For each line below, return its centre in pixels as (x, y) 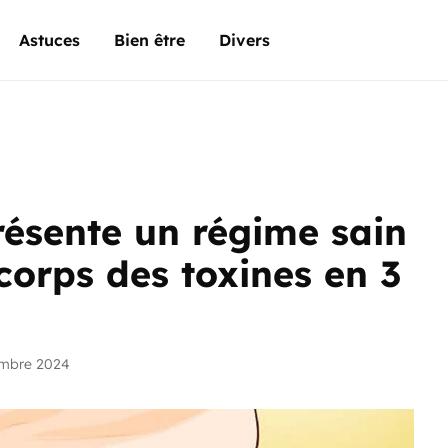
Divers (244, 40)
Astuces (49, 40)
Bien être (149, 40)
